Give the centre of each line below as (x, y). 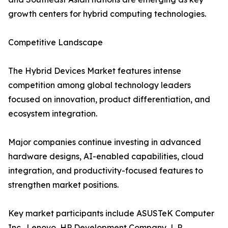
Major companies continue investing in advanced (105, 142)
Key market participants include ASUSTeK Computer (111, 213)
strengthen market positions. (63, 185)
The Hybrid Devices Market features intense (95, 71)
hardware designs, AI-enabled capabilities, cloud (106, 156)
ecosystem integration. (53, 114)
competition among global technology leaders (99, 85)
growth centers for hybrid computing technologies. (107, 14)
